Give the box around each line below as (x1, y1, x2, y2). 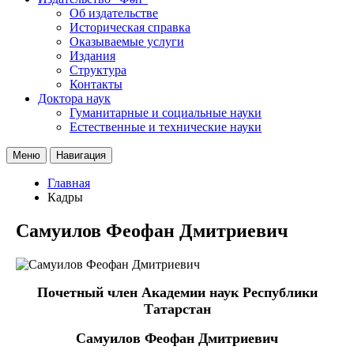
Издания (70, 48, 115, 62)
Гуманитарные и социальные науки (70, 105, 262, 119)
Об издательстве (70, 6, 158, 20)
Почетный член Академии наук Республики (36, 284, 318, 300)
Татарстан (143, 300, 211, 317)
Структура (70, 62, 126, 77)
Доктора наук (38, 91, 111, 105)
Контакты (70, 77, 122, 91)
